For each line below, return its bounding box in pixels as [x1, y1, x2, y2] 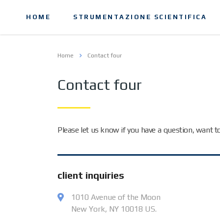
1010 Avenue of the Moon [71, 192, 161, 202]
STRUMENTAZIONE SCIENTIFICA [73, 13, 207, 21]
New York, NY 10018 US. [71, 204, 157, 214]
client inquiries [57, 169, 124, 181]
